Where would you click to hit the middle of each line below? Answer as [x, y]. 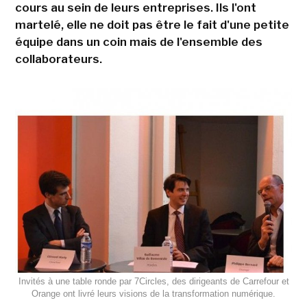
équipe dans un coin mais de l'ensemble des [138, 42]
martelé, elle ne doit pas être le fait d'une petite [152, 25]
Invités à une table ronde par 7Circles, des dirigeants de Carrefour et [153, 282]
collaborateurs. [58, 59]
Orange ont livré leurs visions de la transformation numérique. [153, 294]
